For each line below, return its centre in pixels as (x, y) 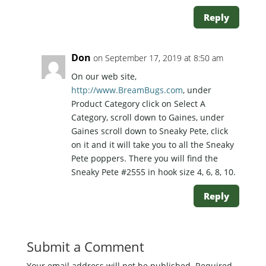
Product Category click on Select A (138, 104)
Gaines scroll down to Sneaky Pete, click (149, 131)
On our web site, (104, 77)
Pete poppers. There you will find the (144, 159)
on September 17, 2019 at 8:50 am (158, 58)
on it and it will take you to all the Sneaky (152, 145)
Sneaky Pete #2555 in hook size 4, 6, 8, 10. (153, 172)
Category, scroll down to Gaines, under (148, 118)
